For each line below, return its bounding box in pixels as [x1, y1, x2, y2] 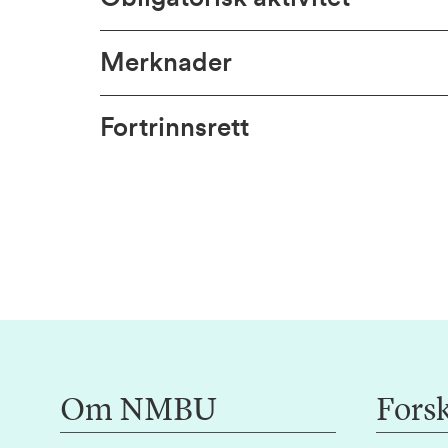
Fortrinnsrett [100, 115, 249, 141]
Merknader [100, 50, 232, 76]
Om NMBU [60, 396, 217, 428]
